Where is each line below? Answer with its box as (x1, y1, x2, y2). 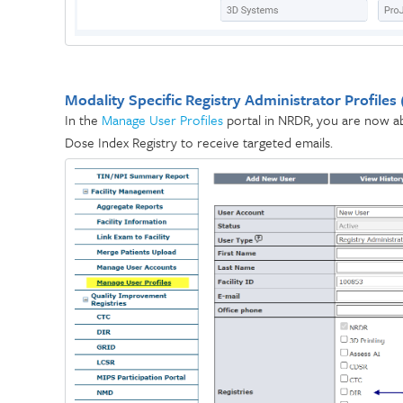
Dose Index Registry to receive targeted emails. (65, 131, 336, 152)
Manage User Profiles (102, 109, 223, 130)
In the (65, 109, 102, 130)
